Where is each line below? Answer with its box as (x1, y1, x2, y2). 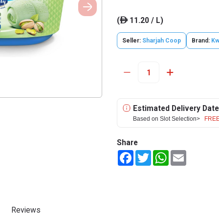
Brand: (192, 37, 210, 44)
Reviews (11, 205, 41, 215)
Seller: (122, 37, 142, 44)
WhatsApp (169, 150, 201, 158)
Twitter (151, 150, 174, 158)
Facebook (133, 150, 163, 158)
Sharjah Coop (142, 37, 181, 44)
